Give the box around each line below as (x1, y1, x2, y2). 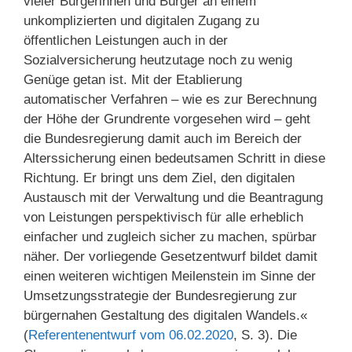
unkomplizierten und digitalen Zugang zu (24, 13, 259, 28)
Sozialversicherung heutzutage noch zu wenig (24, 52, 292, 68)
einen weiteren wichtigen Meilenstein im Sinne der (24, 268, 316, 284)
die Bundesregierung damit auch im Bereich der (24, 130, 302, 146)
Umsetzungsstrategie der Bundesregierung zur (24, 288, 297, 303)
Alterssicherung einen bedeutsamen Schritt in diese (24, 150, 325, 166)
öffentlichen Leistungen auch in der (24, 32, 228, 48)
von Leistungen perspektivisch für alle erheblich (24, 209, 303, 225)
